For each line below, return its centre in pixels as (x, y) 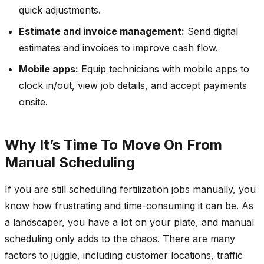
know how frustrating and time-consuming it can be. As (129, 205)
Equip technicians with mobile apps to (164, 69)
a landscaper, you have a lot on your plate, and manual (129, 222)
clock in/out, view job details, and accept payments (133, 85)
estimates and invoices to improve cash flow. (118, 47)
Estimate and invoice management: (102, 31)
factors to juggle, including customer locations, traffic (124, 255)
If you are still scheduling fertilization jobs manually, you (130, 189)
